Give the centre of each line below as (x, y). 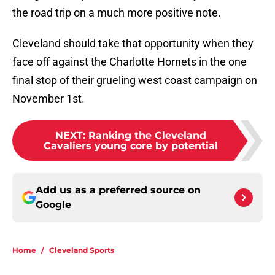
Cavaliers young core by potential (131, 146)
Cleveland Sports (82, 250)
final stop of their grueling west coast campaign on (135, 80)
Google (53, 205)
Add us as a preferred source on (118, 190)
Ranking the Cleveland (147, 136)
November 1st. (48, 99)
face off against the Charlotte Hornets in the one (130, 62)
